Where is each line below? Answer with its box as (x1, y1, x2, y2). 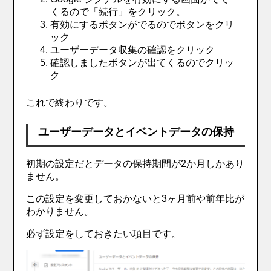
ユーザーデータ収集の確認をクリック (50, 45, 215, 56)
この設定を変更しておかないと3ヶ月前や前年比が (26, 194, 245, 204)
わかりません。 (26, 206, 94, 217)
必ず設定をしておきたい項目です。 (26, 229, 181, 240)
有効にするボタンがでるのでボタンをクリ (50, 19, 235, 30)
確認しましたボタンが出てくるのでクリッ (50, 57, 235, 68)
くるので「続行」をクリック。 (50, 7, 186, 18)
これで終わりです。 (26, 97, 114, 108)
